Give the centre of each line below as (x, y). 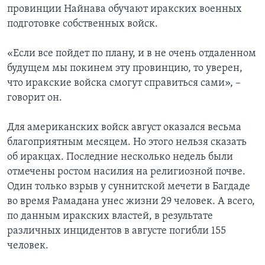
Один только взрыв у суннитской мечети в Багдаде (129, 187)
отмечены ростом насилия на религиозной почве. (126, 172)
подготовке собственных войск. (83, 24)
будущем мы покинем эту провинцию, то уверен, (125, 69)
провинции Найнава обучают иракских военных (125, 9)
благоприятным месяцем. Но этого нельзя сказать (127, 143)
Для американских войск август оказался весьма (124, 128)
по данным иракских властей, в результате (110, 216)
